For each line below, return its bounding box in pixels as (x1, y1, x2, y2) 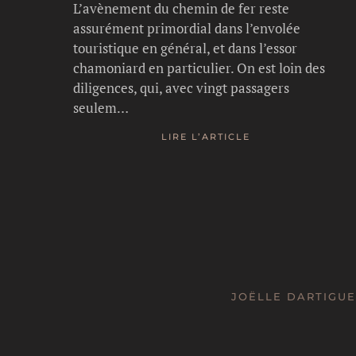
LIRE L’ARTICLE (161, 131, 250, 143)
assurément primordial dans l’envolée (73, 18, 300, 37)
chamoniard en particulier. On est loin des (73, 58, 325, 77)
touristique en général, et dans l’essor (73, 38, 297, 57)
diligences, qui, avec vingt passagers (73, 78, 289, 97)
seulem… (73, 98, 129, 117)
